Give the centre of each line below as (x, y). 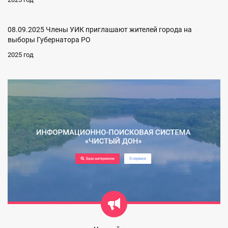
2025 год (21, 55)
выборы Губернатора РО (49, 40)
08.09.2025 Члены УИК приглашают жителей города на (100, 30)
